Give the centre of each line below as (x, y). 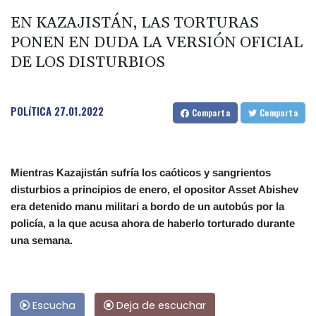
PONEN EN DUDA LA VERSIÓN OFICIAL (157, 43)
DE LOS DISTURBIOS (88, 62)
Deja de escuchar (160, 305)
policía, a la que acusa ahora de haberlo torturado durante (153, 223)
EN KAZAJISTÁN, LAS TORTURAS (135, 23)
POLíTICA (31, 110)
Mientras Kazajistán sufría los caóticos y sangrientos (141, 172)
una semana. (42, 240)
